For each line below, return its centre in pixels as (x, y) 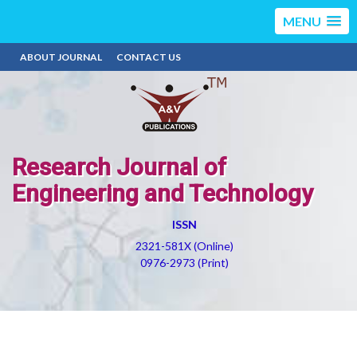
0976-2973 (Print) (184, 263)
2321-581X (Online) (184, 246)
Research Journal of (119, 167)
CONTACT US (149, 57)
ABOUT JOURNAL (61, 57)
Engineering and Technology (163, 193)
